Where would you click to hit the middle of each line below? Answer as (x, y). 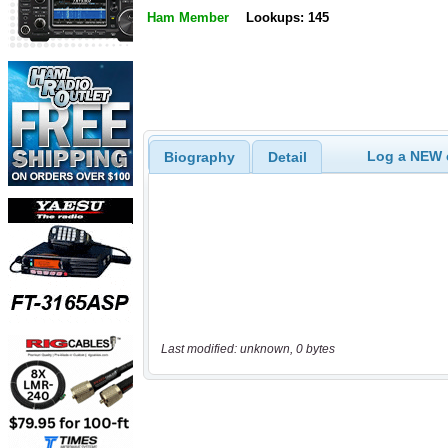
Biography (199, 156)
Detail (287, 156)
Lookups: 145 (287, 18)
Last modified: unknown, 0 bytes (247, 349)
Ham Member (188, 18)
